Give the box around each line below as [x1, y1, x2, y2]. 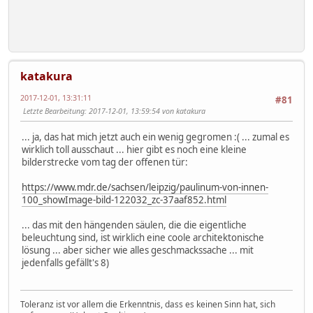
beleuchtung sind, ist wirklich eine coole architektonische [22, 231, 264, 245]
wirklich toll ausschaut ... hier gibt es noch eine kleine [22, 143, 247, 156]
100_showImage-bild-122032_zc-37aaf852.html [22, 194, 226, 207]
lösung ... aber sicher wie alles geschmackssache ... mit [22, 244, 254, 257]
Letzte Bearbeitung [23, 105, 85, 116]
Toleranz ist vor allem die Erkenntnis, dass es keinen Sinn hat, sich [20, 298, 275, 310]
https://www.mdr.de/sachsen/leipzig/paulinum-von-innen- [22, 181, 268, 194]
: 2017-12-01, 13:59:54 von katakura [85, 105, 205, 116]
